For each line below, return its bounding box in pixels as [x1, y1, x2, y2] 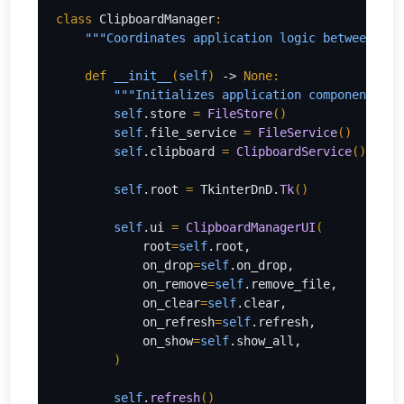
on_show [56, 334, 193, 348]
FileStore [207, 106, 272, 121]
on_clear [56, 296, 200, 310]
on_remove [56, 277, 207, 291]
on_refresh [56, 315, 215, 329]
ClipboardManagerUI [186, 220, 316, 234]
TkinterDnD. [200, 182, 280, 197]
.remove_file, [243, 277, 337, 291]
